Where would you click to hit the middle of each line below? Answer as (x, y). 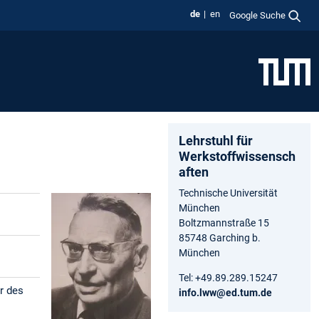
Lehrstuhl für (216, 140)
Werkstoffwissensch (237, 156)
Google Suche (258, 15)
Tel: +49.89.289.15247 (228, 277)
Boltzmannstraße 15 (224, 223)
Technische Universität (228, 193)
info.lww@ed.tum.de (225, 292)
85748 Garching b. (220, 237)
